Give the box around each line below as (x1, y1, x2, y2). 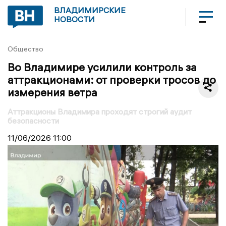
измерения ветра (8, 85, 97, 99)
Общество (8, 44, 43, 53)
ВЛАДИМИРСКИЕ (54, 5, 126, 15)
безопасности (8, 115, 59, 126)
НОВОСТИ (54, 14, 95, 24)
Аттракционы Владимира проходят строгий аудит (8, 106, 192, 117)
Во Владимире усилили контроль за (8, 60, 197, 74)
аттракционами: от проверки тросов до (8, 72, 216, 87)
